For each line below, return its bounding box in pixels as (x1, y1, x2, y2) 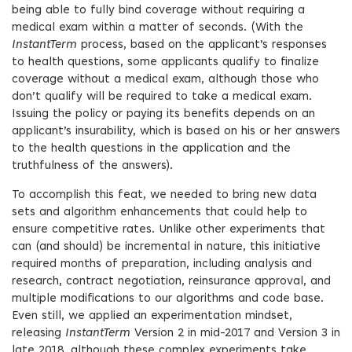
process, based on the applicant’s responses (77, 39, 327, 51)
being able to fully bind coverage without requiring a (12, 5, 305, 16)
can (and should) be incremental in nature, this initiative (12, 241, 321, 253)
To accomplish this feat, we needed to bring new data (12, 189, 317, 201)
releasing (12, 328, 65, 339)
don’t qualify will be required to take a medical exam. (12, 91, 312, 103)
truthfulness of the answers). (12, 160, 173, 172)
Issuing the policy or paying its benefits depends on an (12, 108, 315, 120)
